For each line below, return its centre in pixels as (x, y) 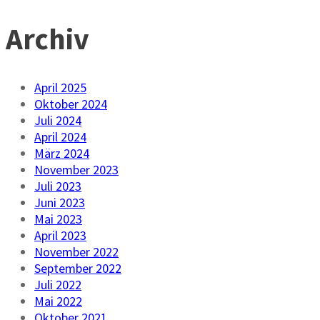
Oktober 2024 (71, 104)
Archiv (47, 38)
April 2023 (60, 235)
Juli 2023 (58, 186)
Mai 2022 (58, 301)
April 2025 (60, 87)
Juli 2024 (58, 120)
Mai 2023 (58, 219)
